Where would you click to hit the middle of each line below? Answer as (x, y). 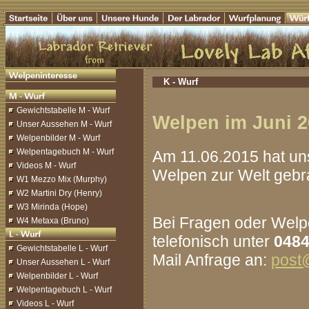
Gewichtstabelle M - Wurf (63, 110)
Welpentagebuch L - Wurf (64, 290)
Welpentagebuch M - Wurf (65, 152)
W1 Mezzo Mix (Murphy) (62, 179)
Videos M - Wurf (46, 166)
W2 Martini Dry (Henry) (59, 193)
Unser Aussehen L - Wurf (63, 262)
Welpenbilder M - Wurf (58, 138)
